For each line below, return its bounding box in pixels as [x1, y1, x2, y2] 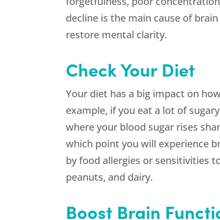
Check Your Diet [66, 56, 195, 81]
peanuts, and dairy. [66, 170, 153, 184]
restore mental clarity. [66, 27, 167, 41]
